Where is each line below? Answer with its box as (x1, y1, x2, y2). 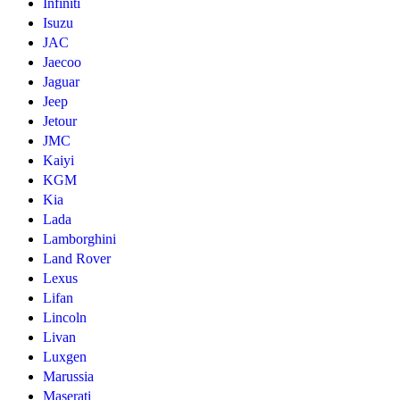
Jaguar (43, 74, 79, 90)
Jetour (43, 113, 77, 129)
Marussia (43, 369, 94, 385)
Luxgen (43, 349, 87, 365)
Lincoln (43, 310, 87, 326)
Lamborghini (43, 231, 116, 247)
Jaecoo (43, 54, 81, 71)
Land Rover (43, 251, 111, 267)
